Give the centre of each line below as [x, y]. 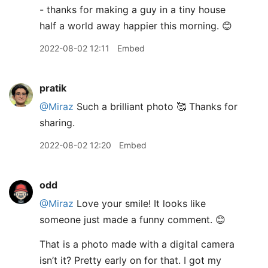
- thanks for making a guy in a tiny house [133, 9]
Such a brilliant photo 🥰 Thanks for [156, 106]
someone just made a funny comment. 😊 [133, 219]
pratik [53, 88]
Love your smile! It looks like [140, 203]
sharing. [57, 122]
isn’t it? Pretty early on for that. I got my [130, 260]
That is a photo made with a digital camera [137, 244]
